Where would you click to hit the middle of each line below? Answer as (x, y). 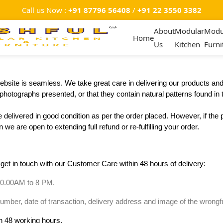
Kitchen (187, 44)
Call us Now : (45, 10)
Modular (189, 31)
